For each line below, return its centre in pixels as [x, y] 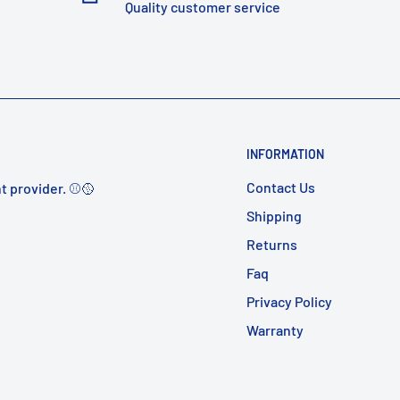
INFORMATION [285, 154]
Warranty [275, 330]
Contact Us [281, 187]
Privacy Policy [289, 302]
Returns [272, 245]
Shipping [274, 216]
